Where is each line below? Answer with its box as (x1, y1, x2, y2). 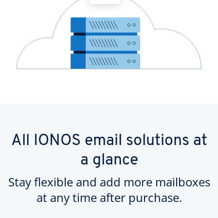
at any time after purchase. (36, 189, 182, 205)
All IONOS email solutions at (11, 133, 207, 149)
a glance (80, 152, 138, 168)
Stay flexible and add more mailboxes (8, 173, 210, 190)
